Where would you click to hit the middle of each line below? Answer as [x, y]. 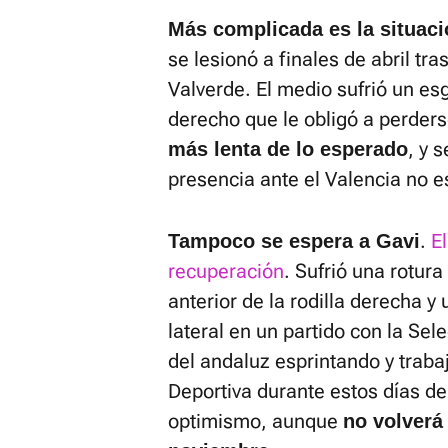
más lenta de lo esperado [288, 149]
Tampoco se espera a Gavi [294, 241]
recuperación [226, 271]
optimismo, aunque [255, 421]
